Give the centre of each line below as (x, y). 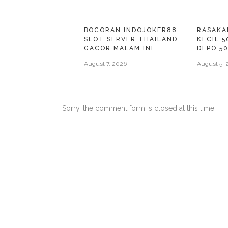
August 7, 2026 (105, 64)
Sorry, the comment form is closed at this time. (139, 108)
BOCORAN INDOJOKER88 (131, 30)
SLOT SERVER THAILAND (131, 39)
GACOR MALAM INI (119, 48)
